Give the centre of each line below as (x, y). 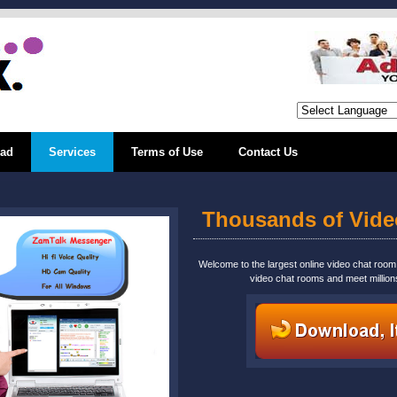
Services (72, 152)
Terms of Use (167, 152)
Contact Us (268, 152)
